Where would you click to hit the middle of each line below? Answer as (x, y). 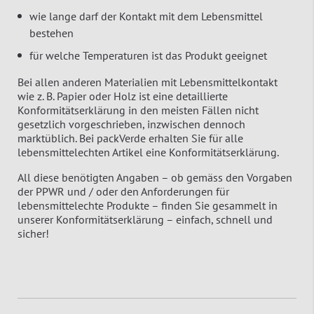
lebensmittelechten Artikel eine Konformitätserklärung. (148, 152)
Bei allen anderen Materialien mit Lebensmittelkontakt (148, 82)
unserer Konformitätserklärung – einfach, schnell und (145, 219)
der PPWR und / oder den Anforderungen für (123, 191)
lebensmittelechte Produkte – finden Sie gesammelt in (148, 205)
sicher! (33, 233)
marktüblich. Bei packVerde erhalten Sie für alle (130, 138)
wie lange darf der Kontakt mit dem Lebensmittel (146, 16)
